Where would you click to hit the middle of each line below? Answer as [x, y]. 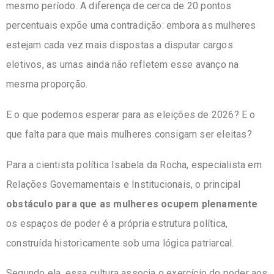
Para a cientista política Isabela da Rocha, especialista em [134, 165]
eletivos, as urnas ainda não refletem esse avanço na [123, 65]
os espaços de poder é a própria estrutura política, [117, 223]
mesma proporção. [47, 84]
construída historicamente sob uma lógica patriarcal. [120, 243]
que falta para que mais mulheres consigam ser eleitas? [131, 135]
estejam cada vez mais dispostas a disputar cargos [120, 45]
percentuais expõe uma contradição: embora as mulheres [131, 26]
